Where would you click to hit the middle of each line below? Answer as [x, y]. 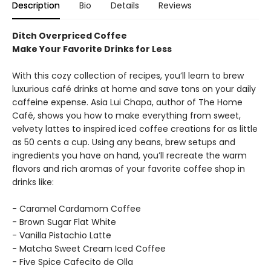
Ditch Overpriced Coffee [70, 36]
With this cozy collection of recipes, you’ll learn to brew [128, 76]
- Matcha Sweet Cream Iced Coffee [89, 249]
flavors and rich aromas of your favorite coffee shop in [129, 169]
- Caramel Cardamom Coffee [77, 209]
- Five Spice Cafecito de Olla [73, 262]
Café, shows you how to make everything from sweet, [126, 116]
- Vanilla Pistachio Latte [62, 235]
